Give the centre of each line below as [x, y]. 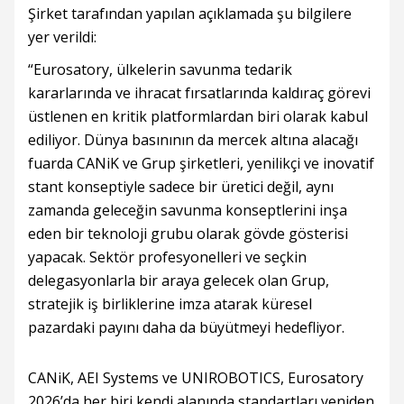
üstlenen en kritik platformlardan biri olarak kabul [198, 117]
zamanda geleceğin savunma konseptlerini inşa [188, 211]
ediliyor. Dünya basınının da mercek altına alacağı [193, 140]
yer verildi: [62, 37]
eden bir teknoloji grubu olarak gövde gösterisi [188, 234]
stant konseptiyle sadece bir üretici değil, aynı [181, 187]
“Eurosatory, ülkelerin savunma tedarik [160, 70]
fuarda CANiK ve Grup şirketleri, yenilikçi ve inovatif [201, 164]
